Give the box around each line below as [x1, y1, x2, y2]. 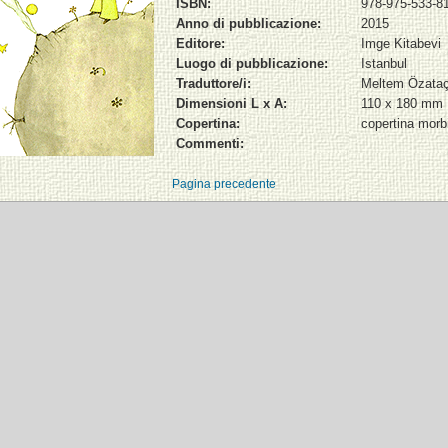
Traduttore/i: [176, 75, 251, 91]
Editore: [176, 35, 225, 51]
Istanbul [361, 55, 407, 71]
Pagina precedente [172, 176, 276, 191]
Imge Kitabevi [361, 35, 441, 51]
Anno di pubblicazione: [176, 15, 321, 31]
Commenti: [176, 135, 244, 151]
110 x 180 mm [361, 95, 443, 111]
